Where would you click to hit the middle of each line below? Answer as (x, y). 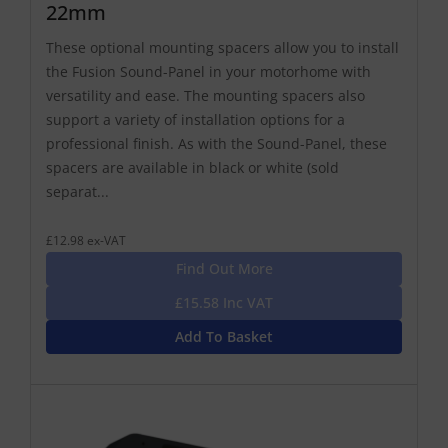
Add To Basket (224, 336)
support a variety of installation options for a (195, 119)
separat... (77, 191)
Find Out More (224, 268)
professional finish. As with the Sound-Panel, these (216, 143)
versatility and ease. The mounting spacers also (205, 95)
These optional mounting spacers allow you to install (222, 47)
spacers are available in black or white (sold (192, 167)
